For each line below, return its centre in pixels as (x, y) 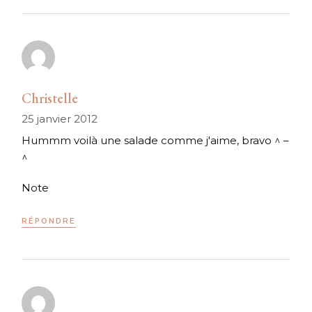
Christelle (50, 99)
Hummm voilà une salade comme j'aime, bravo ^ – (156, 141)
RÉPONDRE (49, 221)
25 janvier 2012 (60, 119)
